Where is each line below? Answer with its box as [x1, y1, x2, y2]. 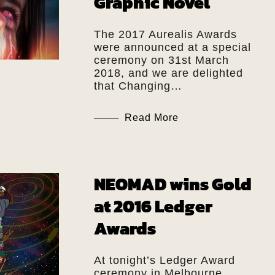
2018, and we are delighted [93, 66, 243, 79]
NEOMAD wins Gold [93, 171, 252, 197]
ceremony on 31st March [93, 53, 229, 66]
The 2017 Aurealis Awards [93, 28, 237, 41]
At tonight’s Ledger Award [93, 254, 235, 266]
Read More [124, 112, 179, 123]
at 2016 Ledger [93, 193, 212, 219]
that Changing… [93, 79, 182, 92]
